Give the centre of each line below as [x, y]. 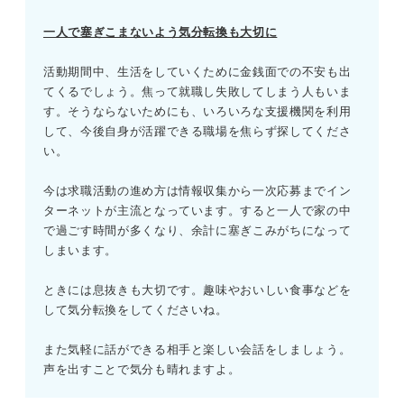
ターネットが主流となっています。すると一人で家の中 [197, 211]
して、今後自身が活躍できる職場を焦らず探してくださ [197, 132]
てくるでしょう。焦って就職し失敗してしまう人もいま [197, 92]
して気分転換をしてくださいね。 [136, 310]
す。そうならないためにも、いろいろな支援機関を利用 [197, 112]
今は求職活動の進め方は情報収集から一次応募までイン [197, 191]
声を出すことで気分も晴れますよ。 [142, 370]
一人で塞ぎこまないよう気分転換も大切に [161, 32]
